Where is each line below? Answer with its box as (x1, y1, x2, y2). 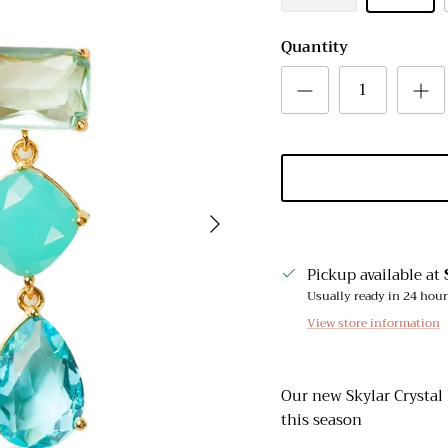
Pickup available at (306, 262, 444, 289)
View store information (306, 313, 440, 334)
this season (280, 407, 362, 434)
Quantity (280, 34, 348, 61)
